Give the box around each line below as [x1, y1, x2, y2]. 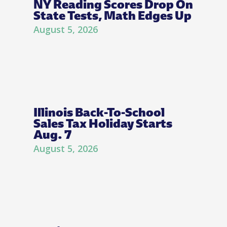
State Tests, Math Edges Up [33, 7, 192, 24]
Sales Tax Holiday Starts [33, 115, 172, 132]
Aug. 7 [33, 126, 71, 143]
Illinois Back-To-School [33, 103, 165, 121]
